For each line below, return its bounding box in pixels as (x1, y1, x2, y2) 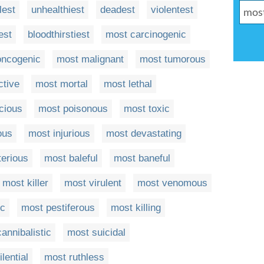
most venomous (137, 177, 207, 189)
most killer (2, 177, 48, 189)
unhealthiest (31, 4, 84, 15)
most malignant (57, 54, 124, 65)
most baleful (44, 153, 98, 164)
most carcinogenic (105, 29, 186, 40)
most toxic (124, 103, 170, 114)
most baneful (114, 153, 170, 164)
